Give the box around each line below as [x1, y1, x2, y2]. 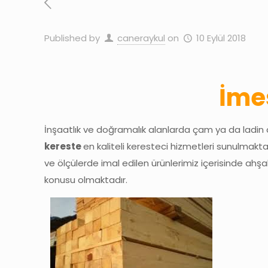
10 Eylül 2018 [196, 32, 246, 44]
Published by [44, 32, 100, 44]
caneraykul [117, 32, 165, 44]
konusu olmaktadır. [44, 173, 128, 186]
